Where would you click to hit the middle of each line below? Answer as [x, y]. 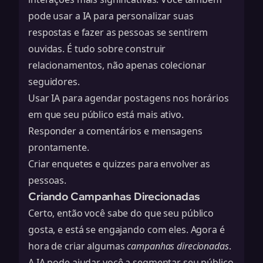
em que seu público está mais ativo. [106, 114]
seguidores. [54, 82]
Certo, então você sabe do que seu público [121, 213]
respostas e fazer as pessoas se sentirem [118, 32]
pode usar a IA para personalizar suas [111, 16]
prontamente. [59, 147]
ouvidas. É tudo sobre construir [97, 49]
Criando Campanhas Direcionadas [114, 196]
